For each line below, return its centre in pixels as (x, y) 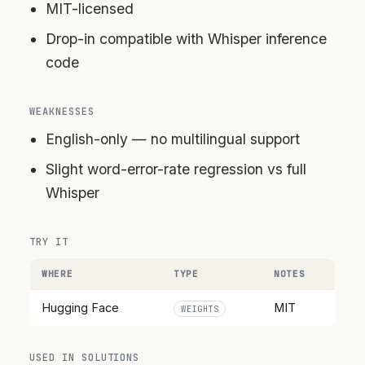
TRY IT (49, 242)
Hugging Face (80, 308)
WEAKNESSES (62, 112)
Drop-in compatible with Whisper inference (186, 39)
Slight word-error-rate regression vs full (176, 169)
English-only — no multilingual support (173, 139)
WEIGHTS (200, 309)
